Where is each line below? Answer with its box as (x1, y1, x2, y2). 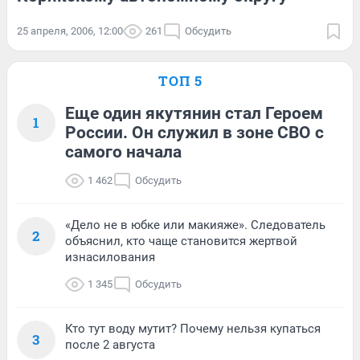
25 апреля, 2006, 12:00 (17, 25, 123, 37)
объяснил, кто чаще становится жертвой (65, 234, 297, 248)
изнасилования (65, 250, 155, 264)
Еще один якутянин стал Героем (65, 104, 323, 123)
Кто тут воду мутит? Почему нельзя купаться (65, 321, 321, 336)
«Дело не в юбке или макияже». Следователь (65, 218, 325, 232)
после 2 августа (65, 337, 155, 352)
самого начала (65, 142, 182, 162)
